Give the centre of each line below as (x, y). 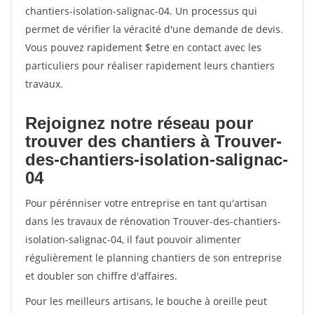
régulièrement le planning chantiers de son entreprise (153, 258)
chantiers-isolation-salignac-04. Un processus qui (141, 11)
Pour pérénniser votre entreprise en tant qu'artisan (146, 203)
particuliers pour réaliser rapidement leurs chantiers (150, 66)
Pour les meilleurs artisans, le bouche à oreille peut (146, 301)
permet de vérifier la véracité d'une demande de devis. (154, 29)
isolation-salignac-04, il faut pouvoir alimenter (133, 239)
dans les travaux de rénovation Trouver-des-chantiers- (153, 221)
